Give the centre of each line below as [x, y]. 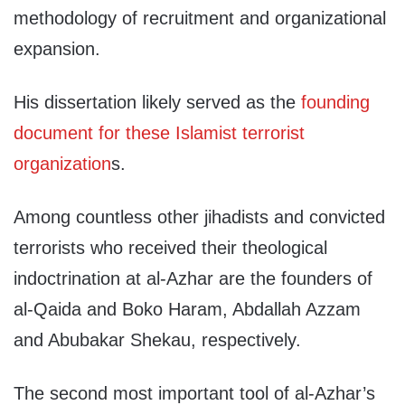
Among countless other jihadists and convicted [199, 217]
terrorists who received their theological [170, 248]
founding [335, 103]
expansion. [57, 49]
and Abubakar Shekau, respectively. [157, 340]
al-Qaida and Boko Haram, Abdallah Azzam [187, 310]
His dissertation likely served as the [157, 103]
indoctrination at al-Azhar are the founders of [193, 279]
